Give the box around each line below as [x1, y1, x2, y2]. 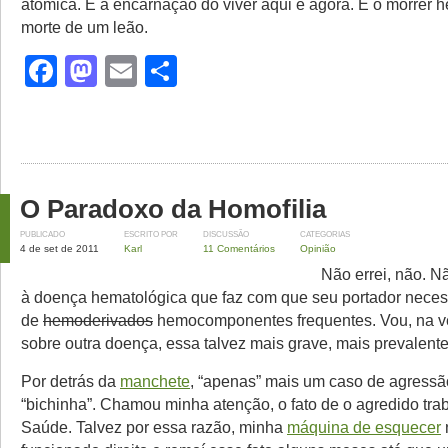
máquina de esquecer [287, 417, 441, 436]
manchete [120, 371, 190, 390]
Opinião [300, 242, 336, 254]
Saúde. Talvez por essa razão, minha [21, 417, 287, 436]
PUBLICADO [20, 229, 65, 239]
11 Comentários [203, 242, 275, 254]
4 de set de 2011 [20, 242, 99, 254]
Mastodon [97, 52, 239, 89]
